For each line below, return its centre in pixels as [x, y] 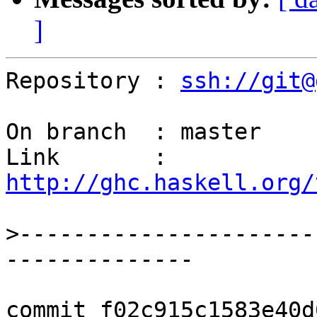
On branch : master [133, 132]
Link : [174, 157]
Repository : [93, 81]
